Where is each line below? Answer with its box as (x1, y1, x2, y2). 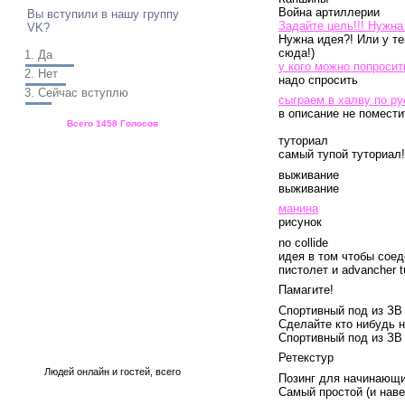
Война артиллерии (278, 5, 380, 19)
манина (278, 202, 318, 215)
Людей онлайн (44, 365, 113, 377)
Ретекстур (278, 351, 334, 364)
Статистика (36, 157, 109, 176)
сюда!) (278, 46, 315, 60)
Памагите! (278, 283, 334, 297)
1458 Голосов (96, 118, 159, 128)
